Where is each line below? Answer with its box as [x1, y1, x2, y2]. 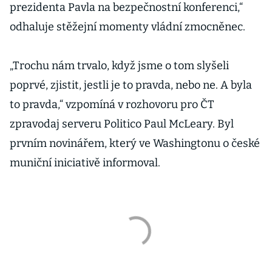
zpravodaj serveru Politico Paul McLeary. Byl [10, 117, 234, 131]
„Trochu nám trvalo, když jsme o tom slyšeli [10, 59, 229, 72]
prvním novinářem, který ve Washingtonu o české [10, 137, 260, 150]
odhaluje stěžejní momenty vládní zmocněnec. [10, 20, 245, 33]
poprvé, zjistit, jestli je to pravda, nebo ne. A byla [10, 78, 252, 92]
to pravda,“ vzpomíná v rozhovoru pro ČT [10, 98, 214, 111]
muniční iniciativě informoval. [10, 156, 160, 169]
